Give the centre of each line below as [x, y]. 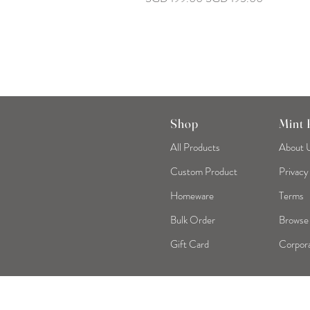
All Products [195, 148]
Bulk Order [193, 220]
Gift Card [190, 245]
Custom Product [204, 172]
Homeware [192, 196]
